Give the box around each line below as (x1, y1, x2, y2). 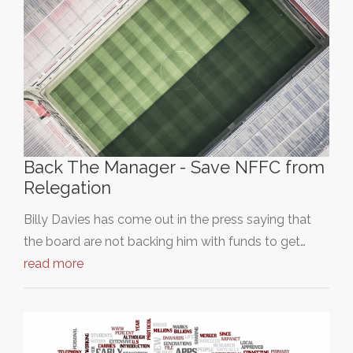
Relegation (24, 177, 111, 199)
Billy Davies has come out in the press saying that (24, 212, 311, 228)
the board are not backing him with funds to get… (24, 234, 306, 250)
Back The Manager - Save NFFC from (24, 157, 325, 178)
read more (24, 256, 84, 272)
